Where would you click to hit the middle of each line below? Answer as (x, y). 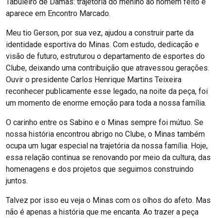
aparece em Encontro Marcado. (58, 14)
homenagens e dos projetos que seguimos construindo (100, 169)
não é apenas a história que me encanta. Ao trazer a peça (102, 212)
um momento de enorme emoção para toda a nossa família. (106, 103)
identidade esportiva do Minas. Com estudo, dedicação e (102, 45)
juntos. (17, 181)
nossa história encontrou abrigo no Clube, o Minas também (105, 134)
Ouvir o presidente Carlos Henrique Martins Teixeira (94, 80)
